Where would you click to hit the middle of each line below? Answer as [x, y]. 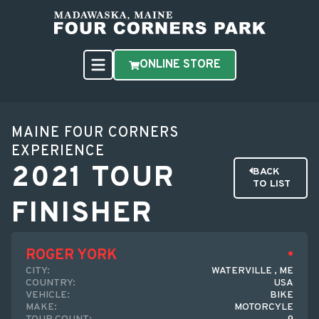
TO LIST [271, 184]
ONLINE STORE [180, 65]
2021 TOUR [93, 179]
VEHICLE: [48, 295]
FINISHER [82, 214]
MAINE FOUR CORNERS [95, 133]
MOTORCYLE [264, 307]
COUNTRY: [51, 283]
